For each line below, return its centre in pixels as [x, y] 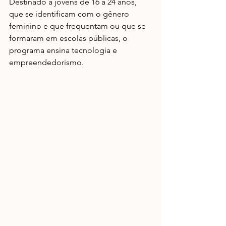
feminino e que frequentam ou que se [78, 26]
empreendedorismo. [46, 62]
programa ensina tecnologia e [64, 50]
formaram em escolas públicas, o [69, 38]
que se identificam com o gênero [70, 14]
